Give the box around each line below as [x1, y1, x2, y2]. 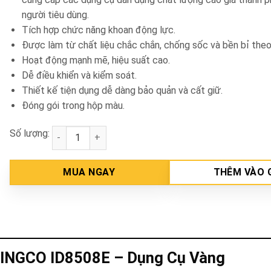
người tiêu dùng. [22, 9, 90, 21]
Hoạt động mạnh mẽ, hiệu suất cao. [22, 54, 171, 66]
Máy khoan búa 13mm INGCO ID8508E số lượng [51, 127, 247, 138]
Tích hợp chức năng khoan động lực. [22, 24, 176, 36]
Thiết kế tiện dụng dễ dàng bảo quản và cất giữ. [22, 85, 223, 96]
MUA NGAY [63, 166, 116, 178]
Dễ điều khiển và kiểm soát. [22, 70, 137, 81]
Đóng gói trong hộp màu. [22, 100, 125, 111]
